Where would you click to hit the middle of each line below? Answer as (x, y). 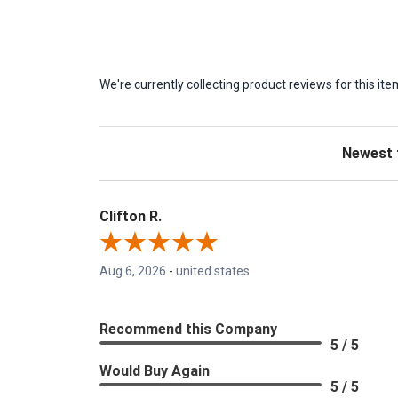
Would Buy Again (155, 371)
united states (213, 271)
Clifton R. (131, 216)
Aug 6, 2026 (133, 271)
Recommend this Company (188, 330)
